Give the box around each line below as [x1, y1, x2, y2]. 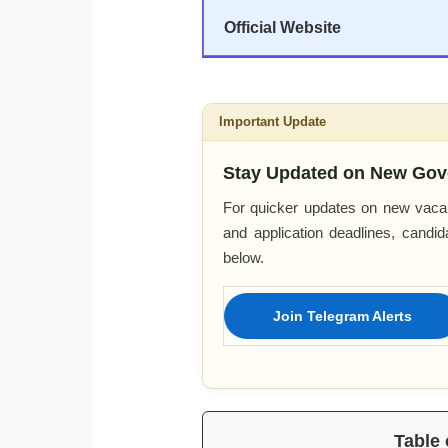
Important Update [219, 114, 327, 130]
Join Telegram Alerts [272, 308, 412, 325]
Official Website [223, 19, 341, 37]
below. [223, 249, 265, 267]
